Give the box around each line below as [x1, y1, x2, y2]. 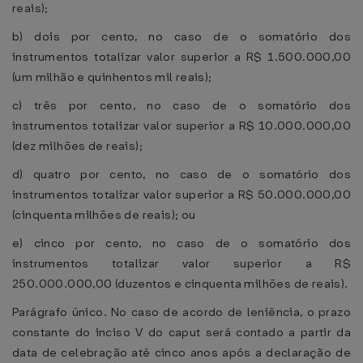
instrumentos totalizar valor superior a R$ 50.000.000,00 [12, 186, 351, 203]
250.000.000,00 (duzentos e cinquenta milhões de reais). [12, 275, 348, 292]
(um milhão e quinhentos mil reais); [12, 69, 212, 85]
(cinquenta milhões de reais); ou [12, 207, 196, 223]
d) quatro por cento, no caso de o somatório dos [12, 166, 351, 182]
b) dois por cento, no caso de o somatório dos [12, 28, 351, 45]
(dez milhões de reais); [12, 138, 143, 154]
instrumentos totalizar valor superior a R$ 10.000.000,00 [12, 117, 351, 134]
